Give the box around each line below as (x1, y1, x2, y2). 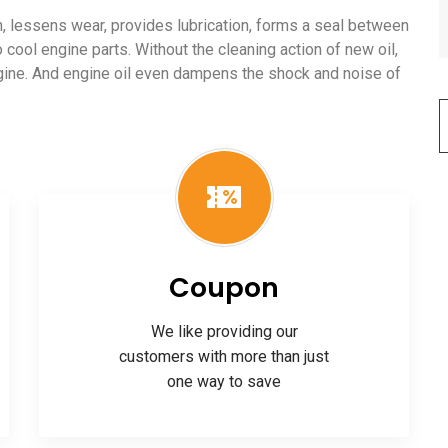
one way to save (167, 372, 281, 391)
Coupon (169, 269, 279, 306)
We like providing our (150, 322, 298, 341)
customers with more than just (119, 347, 329, 366)
